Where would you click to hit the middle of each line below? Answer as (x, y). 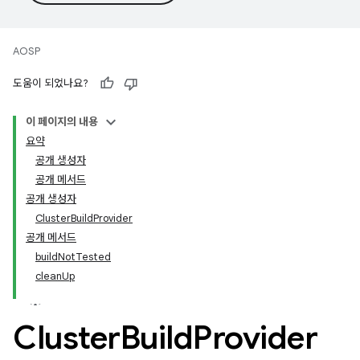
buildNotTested (73, 257)
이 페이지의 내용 (62, 122)
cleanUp (55, 276)
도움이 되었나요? (51, 83)
